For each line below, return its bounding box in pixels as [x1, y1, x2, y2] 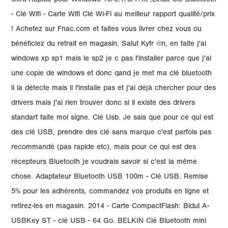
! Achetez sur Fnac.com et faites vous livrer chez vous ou [11, 26, 202, 34]
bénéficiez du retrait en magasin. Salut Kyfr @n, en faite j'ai [11, 41, 207, 48]
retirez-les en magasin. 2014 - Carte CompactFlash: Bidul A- [11, 203, 210, 211]
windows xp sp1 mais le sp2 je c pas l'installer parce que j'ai [11, 55, 212, 63]
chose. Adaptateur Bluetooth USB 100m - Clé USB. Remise [11, 174, 209, 181]
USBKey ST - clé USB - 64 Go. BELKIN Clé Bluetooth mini [11, 218, 207, 225]
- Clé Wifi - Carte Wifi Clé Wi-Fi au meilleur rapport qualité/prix [11, 11, 215, 19]
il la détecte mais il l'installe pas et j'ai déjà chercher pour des [11, 85, 216, 93]
